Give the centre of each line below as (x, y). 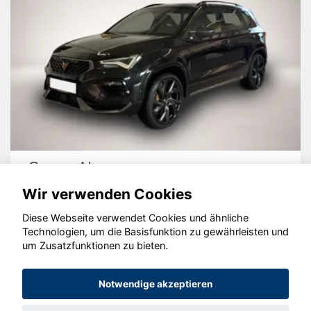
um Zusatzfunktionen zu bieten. (95, 246)
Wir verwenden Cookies (107, 194)
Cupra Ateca (74, 168)
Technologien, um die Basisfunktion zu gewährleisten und (155, 232)
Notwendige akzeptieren (155, 284)
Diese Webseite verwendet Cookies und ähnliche (135, 218)
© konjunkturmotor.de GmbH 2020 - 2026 (155, 246)
